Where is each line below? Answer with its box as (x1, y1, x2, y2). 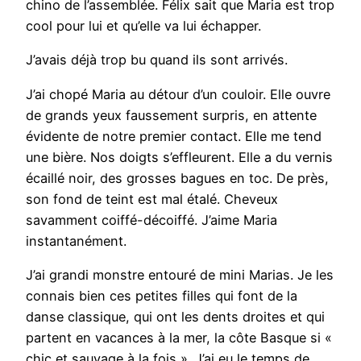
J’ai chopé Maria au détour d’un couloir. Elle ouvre (26, 85, 330, 102)
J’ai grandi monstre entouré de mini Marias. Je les (26, 267, 334, 284)
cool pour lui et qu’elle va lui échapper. (26, 18, 265, 35)
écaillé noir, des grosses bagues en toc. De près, (26, 169, 329, 186)
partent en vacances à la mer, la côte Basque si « (26, 330, 332, 346)
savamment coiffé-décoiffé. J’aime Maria (26, 211, 277, 228)
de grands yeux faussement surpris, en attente (26, 106, 317, 123)
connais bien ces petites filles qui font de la (26, 288, 297, 305)
